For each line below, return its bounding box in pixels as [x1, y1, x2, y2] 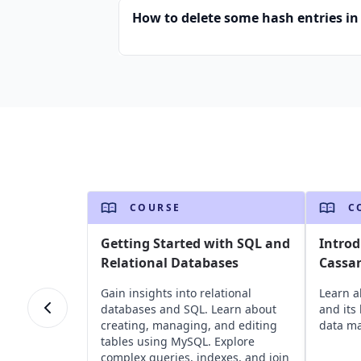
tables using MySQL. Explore [100, 334, 255, 349]
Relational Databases [100, 254, 239, 272]
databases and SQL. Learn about [100, 301, 276, 317]
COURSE [129, 201, 181, 214]
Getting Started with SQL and [100, 234, 290, 252]
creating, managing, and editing [100, 317, 277, 333]
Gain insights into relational [100, 285, 251, 301]
